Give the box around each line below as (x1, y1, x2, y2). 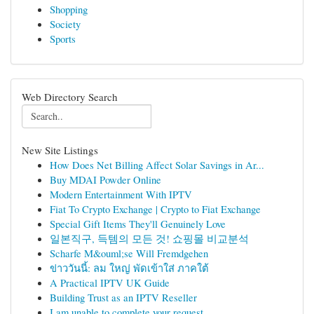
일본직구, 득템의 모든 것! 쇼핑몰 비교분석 (50, 231, 249, 245)
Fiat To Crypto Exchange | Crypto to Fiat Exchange (50, 202, 261, 216)
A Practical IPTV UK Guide (50, 275, 170, 289)
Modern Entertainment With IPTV (50, 187, 192, 201)
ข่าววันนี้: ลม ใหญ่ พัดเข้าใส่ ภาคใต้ (50, 261, 209, 275)
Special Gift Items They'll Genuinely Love (50, 217, 226, 231)
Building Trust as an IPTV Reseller (50, 290, 197, 304)
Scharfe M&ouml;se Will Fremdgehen (50, 246, 208, 260)
